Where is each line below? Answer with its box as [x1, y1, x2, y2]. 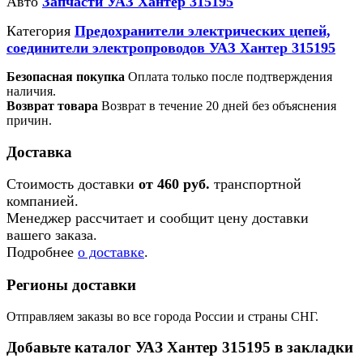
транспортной [210, 176, 301, 193]
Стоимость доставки [6, 176, 139, 193]
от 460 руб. [139, 176, 210, 193]
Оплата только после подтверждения [125, 69, 332, 83]
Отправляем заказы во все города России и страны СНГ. [6, 309, 318, 323]
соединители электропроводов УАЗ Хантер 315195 [6, 39, 335, 56]
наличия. [6, 83, 56, 98]
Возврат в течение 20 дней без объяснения [98, 98, 336, 113]
